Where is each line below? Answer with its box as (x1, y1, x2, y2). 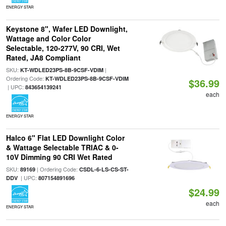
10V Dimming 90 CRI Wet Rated (6, 152, 112, 162)
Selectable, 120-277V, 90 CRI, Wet (6, 43, 120, 53)
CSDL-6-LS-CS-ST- (79, 165, 129, 173)
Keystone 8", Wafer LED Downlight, (6, 24, 128, 34)
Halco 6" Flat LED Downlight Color (6, 133, 125, 143)
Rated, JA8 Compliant (6, 52, 81, 63)
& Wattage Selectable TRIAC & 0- (6, 142, 119, 152)
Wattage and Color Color (6, 33, 91, 43)
